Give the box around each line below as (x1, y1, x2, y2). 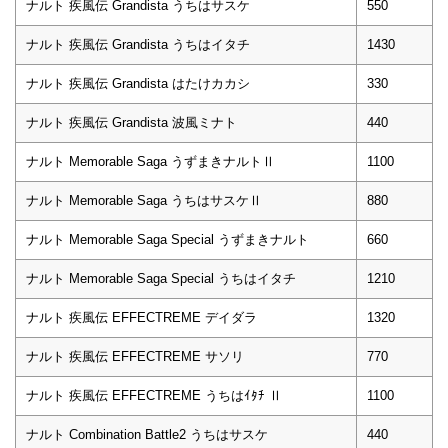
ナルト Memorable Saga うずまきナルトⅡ (26, 153, 275, 169)
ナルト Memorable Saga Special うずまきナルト (26, 231, 309, 247)
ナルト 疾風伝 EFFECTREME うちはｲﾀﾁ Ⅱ (26, 387, 282, 403)
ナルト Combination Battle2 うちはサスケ (26, 426, 268, 442)
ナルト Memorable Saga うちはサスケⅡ (26, 192, 262, 208)
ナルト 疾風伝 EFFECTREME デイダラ (26, 309, 257, 325)
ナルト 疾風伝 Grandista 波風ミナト (26, 114, 237, 130)
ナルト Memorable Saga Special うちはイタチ (26, 270, 296, 286)
